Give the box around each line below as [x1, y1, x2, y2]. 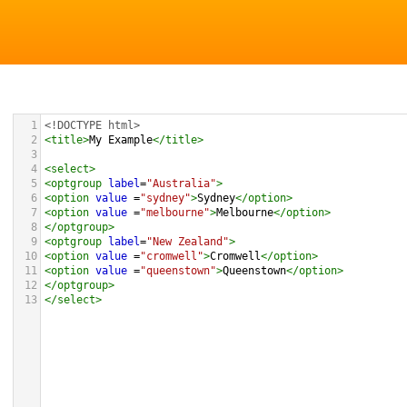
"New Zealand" [146, 235, 229, 248]
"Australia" [146, 177, 216, 190]
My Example [89, 134, 153, 146]
